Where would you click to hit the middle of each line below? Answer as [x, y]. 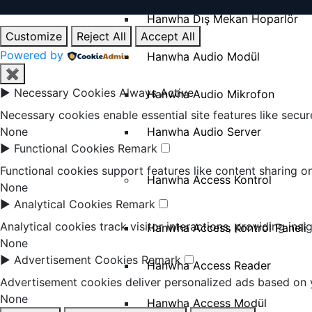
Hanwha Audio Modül [203, 56]
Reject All [101, 37]
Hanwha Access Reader [209, 265]
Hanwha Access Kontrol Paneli [226, 227]
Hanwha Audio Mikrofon [210, 94]
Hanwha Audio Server [204, 131]
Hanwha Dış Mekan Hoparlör [222, 18]
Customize [34, 37]
